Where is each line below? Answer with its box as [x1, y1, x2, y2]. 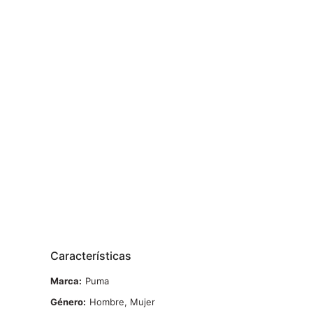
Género [50, 296, 83, 308]
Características [50, 249, 131, 263]
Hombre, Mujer [89, 296, 155, 308]
